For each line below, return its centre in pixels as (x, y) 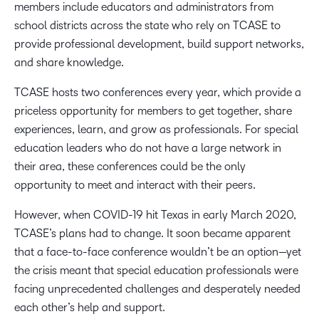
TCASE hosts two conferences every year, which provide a (158, 93)
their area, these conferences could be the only (130, 167)
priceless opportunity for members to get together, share (153, 111)
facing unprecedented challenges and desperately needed (157, 289)
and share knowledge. (69, 63)
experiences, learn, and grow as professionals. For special (156, 130)
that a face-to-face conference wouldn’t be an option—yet (158, 252)
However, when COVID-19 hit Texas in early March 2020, (155, 215)
